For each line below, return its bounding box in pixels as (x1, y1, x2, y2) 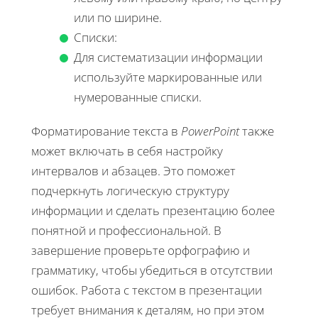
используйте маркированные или (74, 68, 262, 85)
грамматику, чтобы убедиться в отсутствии (31, 261, 273, 278)
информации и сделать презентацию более (31, 202, 275, 219)
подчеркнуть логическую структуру (31, 182, 229, 199)
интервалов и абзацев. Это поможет (31, 162, 236, 179)
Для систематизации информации (74, 48, 263, 65)
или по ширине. (74, 9, 162, 26)
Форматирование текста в (31, 122, 181, 139)
